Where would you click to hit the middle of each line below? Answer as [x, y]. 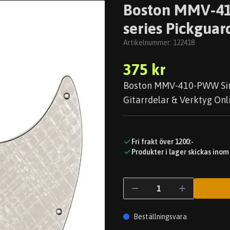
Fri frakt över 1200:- [162, 142]
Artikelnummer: [148, 43]
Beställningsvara [160, 217]
